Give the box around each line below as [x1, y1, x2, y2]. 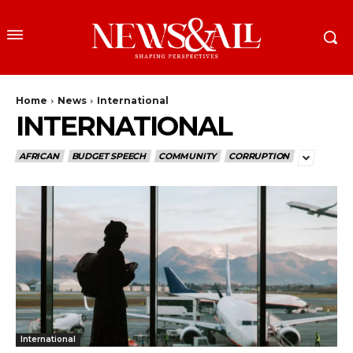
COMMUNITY [158, 150, 217, 162]
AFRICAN [19, 150, 59, 162]
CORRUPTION [229, 150, 290, 162]
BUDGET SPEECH [71, 150, 147, 162]
